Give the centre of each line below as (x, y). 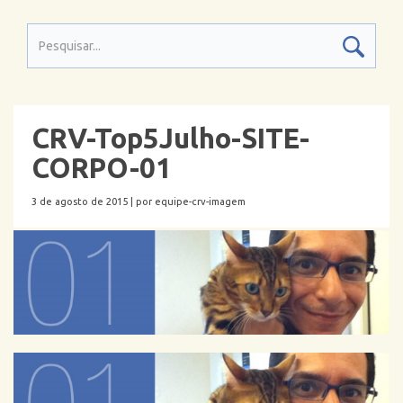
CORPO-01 (102, 168)
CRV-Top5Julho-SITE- (170, 138)
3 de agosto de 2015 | (84, 201)
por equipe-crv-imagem (191, 201)
